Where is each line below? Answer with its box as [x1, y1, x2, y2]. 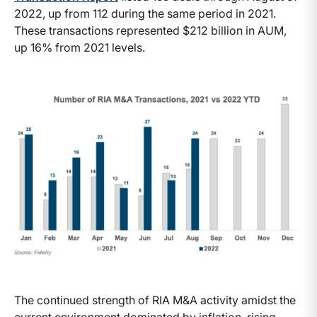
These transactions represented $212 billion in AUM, [14, 23, 287, 38]
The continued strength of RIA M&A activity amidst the [14, 293, 296, 308]
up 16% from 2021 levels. [14, 40, 145, 54]
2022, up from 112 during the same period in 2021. [14, 6, 279, 21]
